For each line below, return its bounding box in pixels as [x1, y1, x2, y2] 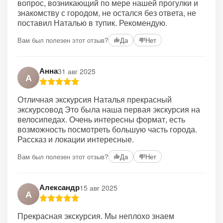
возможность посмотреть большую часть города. [17, 123, 197, 135]
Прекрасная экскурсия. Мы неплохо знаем [17, 210, 174, 222]
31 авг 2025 [58, 66, 96, 76]
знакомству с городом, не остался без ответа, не [17, 7, 196, 18]
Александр [39, 182, 80, 193]
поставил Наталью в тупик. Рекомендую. [17, 17, 167, 28]
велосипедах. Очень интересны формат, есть [17, 113, 185, 125]
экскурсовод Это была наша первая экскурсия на [17, 104, 200, 115]
